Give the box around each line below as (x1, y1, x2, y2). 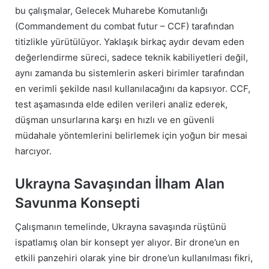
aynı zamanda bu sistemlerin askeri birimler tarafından (15, 67, 244, 79)
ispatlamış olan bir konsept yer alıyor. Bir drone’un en (15, 237, 240, 249)
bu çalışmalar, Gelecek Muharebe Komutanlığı (15, 4, 208, 16)
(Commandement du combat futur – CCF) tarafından (15, 20, 234, 32)
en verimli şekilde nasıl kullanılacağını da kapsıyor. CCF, (15, 82, 250, 94)
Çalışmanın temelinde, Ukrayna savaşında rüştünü (15, 221, 226, 233)
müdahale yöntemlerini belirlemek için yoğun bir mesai (15, 129, 247, 141)
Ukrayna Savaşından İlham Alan (15, 175, 225, 192)
